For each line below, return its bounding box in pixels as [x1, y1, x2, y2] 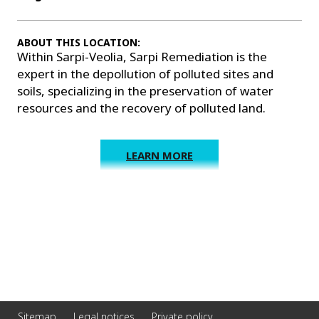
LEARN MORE [126, 148, 193, 163]
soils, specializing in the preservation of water [17, 83, 273, 100]
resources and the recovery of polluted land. [17, 100, 266, 117]
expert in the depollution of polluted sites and [17, 66, 273, 83]
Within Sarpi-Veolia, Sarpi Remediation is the [17, 48, 267, 66]
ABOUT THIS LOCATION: [17, 36, 140, 50]
